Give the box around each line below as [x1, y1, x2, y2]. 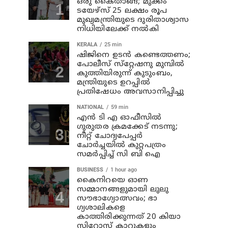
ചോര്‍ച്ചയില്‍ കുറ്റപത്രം [77, 140, 166, 150]
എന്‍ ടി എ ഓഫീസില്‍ [77, 113, 162, 123]
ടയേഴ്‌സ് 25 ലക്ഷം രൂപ [77, 6, 167, 16]
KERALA [77, 41, 97, 48]
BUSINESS [77, 166, 103, 173]
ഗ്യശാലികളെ [77, 203, 128, 213]
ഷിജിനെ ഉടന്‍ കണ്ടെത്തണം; [77, 50, 191, 60]
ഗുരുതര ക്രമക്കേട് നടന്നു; [77, 122, 178, 132]
